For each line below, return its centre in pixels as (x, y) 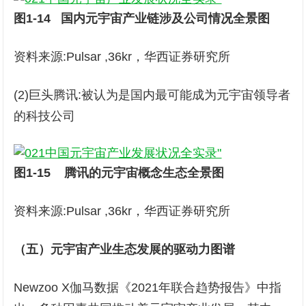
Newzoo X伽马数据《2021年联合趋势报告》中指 (148, 288)
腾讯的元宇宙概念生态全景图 (144, 173)
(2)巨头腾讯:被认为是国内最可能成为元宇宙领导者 (152, 95)
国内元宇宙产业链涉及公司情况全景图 (166, 18)
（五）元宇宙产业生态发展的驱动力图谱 (125, 249)
